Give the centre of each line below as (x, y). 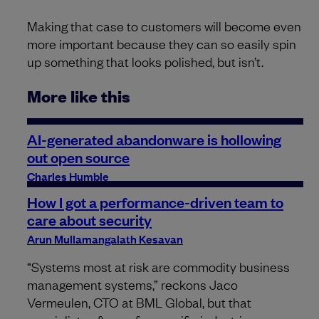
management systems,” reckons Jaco (132, 284)
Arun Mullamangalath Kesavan (105, 239)
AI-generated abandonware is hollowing (154, 139)
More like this (79, 96)
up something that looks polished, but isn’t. (145, 62)
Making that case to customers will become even (164, 26)
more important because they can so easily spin (162, 44)
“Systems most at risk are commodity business (158, 267)
